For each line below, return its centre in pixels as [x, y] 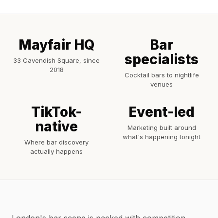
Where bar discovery [56, 142]
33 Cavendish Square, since [56, 60]
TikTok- [56, 112]
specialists [162, 59]
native [56, 127]
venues [162, 84]
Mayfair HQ [56, 45]
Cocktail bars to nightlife [162, 75]
